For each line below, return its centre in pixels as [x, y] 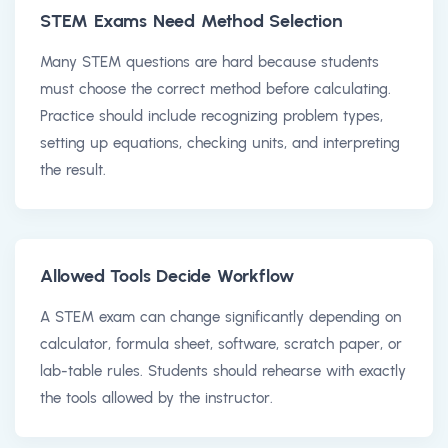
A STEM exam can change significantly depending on [220, 316]
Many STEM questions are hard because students [209, 61]
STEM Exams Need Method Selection [191, 20]
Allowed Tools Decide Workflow [167, 275]
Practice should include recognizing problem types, [211, 115]
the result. [73, 169]
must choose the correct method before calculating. [215, 88]
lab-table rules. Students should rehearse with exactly [223, 370]
